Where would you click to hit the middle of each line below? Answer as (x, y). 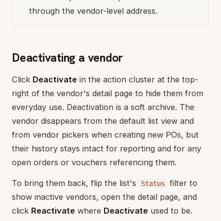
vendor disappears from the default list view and (103, 121)
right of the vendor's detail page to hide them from (108, 93)
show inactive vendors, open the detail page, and (104, 197)
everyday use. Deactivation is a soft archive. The (103, 107)
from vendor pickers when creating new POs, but (105, 134)
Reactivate (53, 210)
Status (153, 183)
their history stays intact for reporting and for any (107, 148)
